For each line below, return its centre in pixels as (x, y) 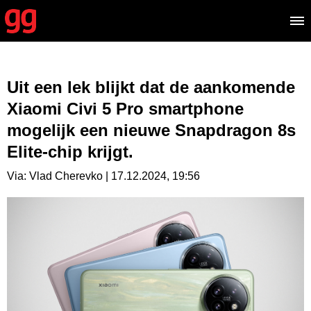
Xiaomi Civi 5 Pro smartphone (125, 109)
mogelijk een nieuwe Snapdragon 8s (151, 130)
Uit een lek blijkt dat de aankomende (151, 87)
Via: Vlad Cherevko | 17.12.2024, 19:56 (103, 176)
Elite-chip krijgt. (70, 152)
